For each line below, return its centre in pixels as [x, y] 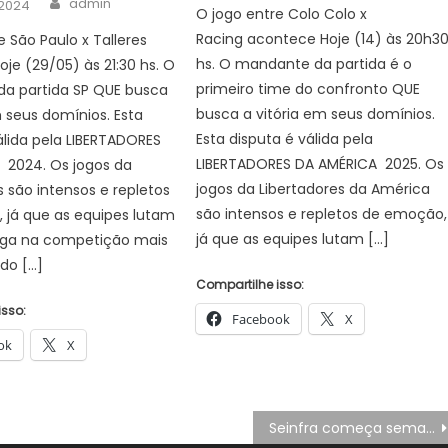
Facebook [261, 319]
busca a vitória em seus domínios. [316, 114]
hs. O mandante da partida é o [304, 64]
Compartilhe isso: [250, 284]
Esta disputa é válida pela [285, 139]
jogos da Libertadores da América [313, 189]
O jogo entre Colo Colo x [282, 14]
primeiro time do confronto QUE [308, 89]
